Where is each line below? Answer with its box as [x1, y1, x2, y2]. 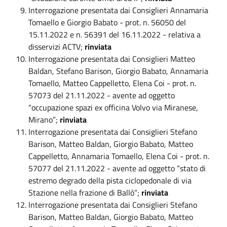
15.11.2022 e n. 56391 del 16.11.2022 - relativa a [28, 28, 201, 41]
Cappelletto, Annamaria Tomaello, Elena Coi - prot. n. [28, 149, 209, 162]
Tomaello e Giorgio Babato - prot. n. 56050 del [28, 16, 186, 28]
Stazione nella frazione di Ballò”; [28, 186, 141, 199]
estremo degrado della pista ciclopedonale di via [28, 174, 192, 186]
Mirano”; [28, 113, 60, 126]
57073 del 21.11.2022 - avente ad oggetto [28, 89, 175, 101]
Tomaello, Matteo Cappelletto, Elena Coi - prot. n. [28, 77, 196, 89]
